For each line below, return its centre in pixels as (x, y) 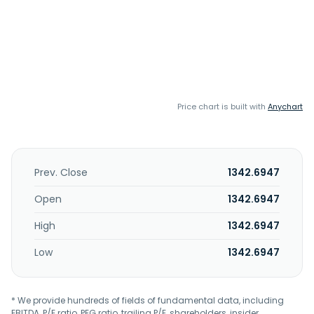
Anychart (285, 107)
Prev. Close (61, 172)
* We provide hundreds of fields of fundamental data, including (148, 300)
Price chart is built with (223, 107)
